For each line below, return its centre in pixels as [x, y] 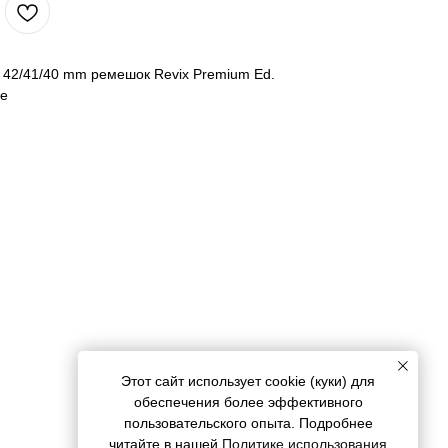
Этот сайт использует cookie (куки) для [248, 381]
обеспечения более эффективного [248, 402]
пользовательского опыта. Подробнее [248, 423]
